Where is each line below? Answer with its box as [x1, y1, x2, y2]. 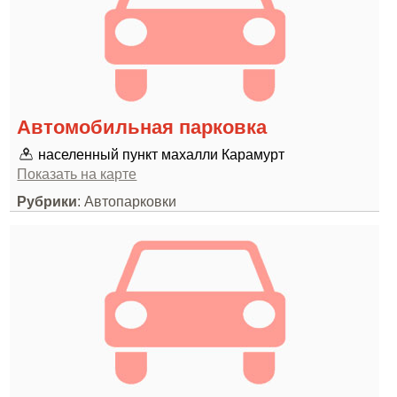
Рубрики [17, 193, 78, 209]
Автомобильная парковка [17, 116, 268, 138]
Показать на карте [17, 166, 137, 182]
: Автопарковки [77, 193, 177, 209]
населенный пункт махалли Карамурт [38, 146, 285, 162]
